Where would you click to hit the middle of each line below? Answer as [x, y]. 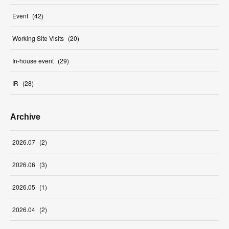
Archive [25, 117]
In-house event [33, 61]
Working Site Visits [38, 38]
